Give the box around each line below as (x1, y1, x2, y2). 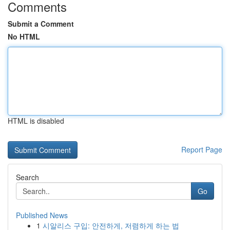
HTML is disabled (8, 116, 64, 126)
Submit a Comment (8, 18, 74, 29)
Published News (16, 210, 68, 220)
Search (16, 172, 39, 182)
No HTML (8, 31, 40, 42)
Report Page (181, 144, 222, 155)
